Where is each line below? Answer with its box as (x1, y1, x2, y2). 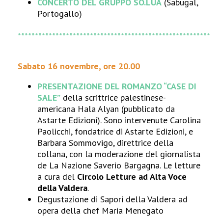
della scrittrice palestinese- (60, 92, 166, 103)
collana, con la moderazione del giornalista (37, 148, 201, 160)
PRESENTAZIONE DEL (37, 81, 122, 92)
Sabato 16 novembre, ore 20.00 (18, 60, 140, 72)
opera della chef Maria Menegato (37, 205, 164, 216)
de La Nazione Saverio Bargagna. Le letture (37, 160, 201, 171)
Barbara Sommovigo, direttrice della (37, 137, 174, 148)
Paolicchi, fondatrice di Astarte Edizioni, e (37, 126, 193, 137)
